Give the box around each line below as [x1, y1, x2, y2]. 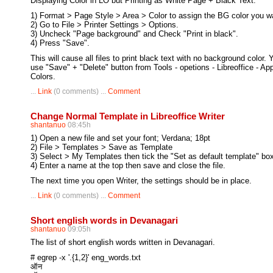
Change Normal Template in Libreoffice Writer [30, 111, 225, 121]
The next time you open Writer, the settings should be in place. [30, 176, 252, 185]
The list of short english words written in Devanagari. [30, 238, 215, 247]
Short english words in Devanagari [30, 215, 178, 225]
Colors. [30, 72, 55, 81]
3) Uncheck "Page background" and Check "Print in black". [30, 29, 238, 38]
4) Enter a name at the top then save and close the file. [30, 161, 225, 170]
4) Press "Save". [30, 38, 90, 48]
